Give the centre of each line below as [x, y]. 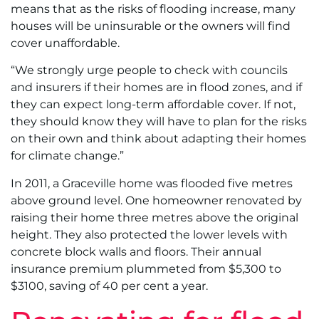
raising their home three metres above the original [155, 217]
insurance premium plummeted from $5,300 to [146, 268]
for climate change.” [67, 156]
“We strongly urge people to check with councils [149, 70]
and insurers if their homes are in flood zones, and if [156, 88]
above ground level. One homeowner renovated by [156, 200]
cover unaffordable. [65, 43]
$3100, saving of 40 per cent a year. [109, 286]
